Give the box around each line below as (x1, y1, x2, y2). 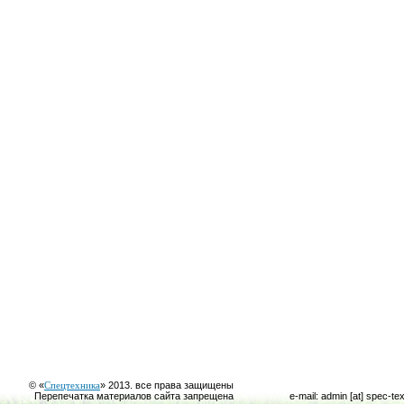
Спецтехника (44, 380, 100, 390)
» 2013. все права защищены (100, 380, 234, 390)
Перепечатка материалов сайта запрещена (34, 390, 234, 401)
